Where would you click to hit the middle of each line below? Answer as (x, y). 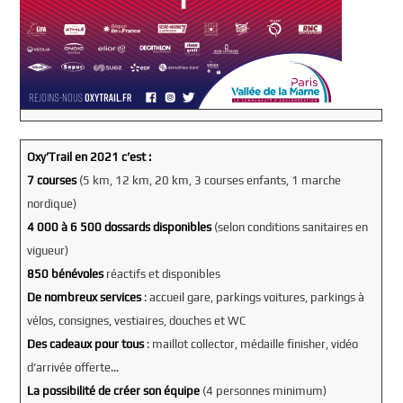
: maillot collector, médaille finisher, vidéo (252, 344)
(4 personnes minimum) (264, 390)
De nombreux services (85, 297)
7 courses (53, 180)
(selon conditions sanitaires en (291, 227)
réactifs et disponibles (163, 273)
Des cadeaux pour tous (86, 344)
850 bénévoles (66, 273)
